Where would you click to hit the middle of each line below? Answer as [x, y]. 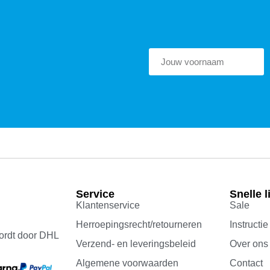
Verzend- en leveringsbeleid [136, 244]
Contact [246, 263]
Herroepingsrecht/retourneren [139, 225]
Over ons [249, 244]
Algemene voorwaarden [127, 263]
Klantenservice [108, 206]
